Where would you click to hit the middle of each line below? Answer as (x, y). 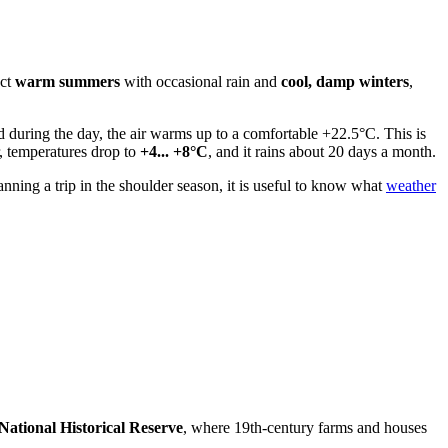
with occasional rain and (200, 82)
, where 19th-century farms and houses (305, 427)
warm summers (67, 82)
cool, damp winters (345, 82)
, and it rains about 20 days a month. (322, 152)
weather (411, 186)
